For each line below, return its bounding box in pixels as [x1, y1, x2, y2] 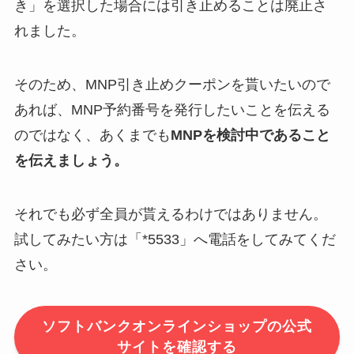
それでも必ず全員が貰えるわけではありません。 [13, 206, 327, 223]
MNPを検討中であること [170, 127, 330, 144]
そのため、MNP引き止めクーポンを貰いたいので [13, 77, 330, 93]
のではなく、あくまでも [13, 127, 171, 144]
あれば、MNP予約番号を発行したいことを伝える [13, 102, 330, 119]
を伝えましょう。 [13, 153, 128, 169]
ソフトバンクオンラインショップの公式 [42, 318, 312, 335]
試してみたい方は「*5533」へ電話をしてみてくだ [13, 232, 336, 248]
